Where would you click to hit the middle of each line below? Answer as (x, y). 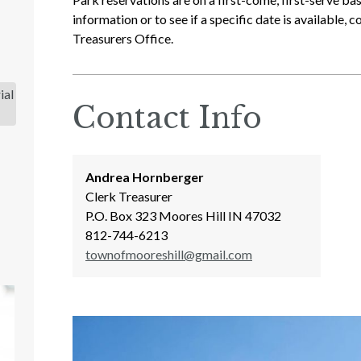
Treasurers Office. (123, 38)
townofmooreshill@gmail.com (169, 254)
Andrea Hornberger (145, 177)
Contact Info (167, 118)
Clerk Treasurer (129, 196)
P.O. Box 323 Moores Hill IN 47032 (183, 216)
